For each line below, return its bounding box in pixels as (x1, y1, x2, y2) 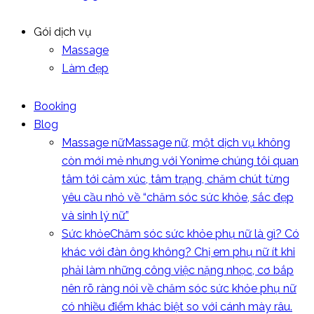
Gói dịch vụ (34, 25, 92, 39)
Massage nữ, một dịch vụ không (125, 135, 290, 149)
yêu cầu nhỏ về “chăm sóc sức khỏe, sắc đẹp (62, 190, 294, 204)
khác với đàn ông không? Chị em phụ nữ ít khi (62, 245, 295, 259)
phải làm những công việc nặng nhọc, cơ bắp (62, 263, 294, 277)
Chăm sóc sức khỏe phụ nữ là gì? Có (110, 226, 299, 240)
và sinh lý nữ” (62, 208, 129, 222)
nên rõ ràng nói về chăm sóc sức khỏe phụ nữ (62, 281, 296, 295)
